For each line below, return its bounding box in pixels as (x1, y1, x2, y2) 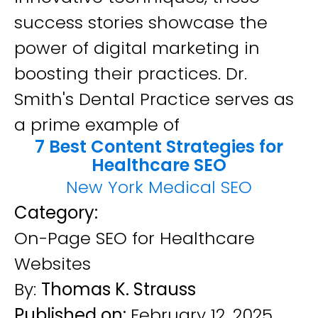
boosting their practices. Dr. (14, 62, 247, 85)
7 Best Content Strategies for (35, 135, 283, 158)
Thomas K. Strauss (41, 278, 196, 301)
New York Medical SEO (66, 175, 252, 199)
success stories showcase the (14, 11, 268, 34)
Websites (14, 252, 91, 275)
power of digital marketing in (14, 36, 260, 60)
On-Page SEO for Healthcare (14, 226, 255, 250)
